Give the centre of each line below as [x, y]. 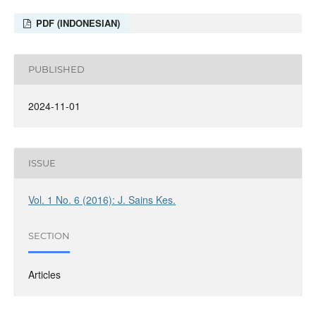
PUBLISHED [56, 69]
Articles [44, 274]
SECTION [49, 236]
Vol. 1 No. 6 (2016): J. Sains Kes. [102, 199]
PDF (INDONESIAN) [77, 23]
